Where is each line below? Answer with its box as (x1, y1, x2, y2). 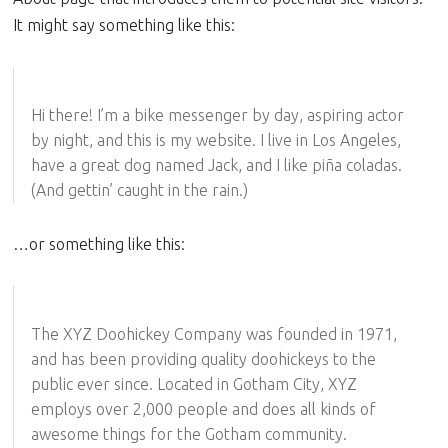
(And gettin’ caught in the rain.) (30, 180, 248, 199)
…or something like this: (13, 234, 186, 253)
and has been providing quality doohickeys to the (30, 349, 376, 368)
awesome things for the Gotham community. (30, 424, 347, 443)
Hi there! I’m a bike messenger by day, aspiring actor (30, 105, 404, 124)
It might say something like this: (13, 16, 236, 34)
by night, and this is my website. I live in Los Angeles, (30, 130, 401, 149)
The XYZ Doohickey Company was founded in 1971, (30, 324, 397, 343)
